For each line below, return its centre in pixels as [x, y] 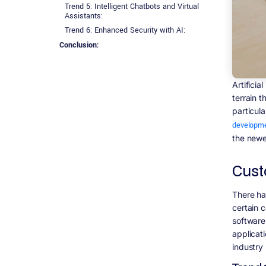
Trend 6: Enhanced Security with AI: [125, 31]
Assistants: [83, 16]
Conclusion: [79, 45]
